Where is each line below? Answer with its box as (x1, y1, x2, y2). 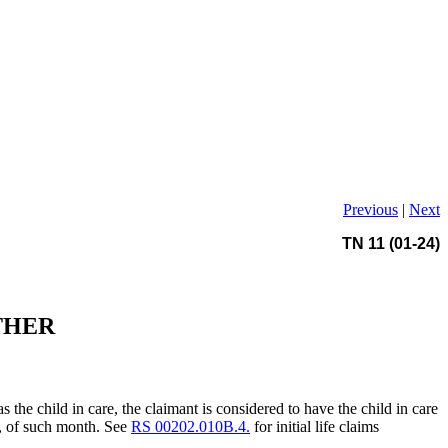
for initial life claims (250, 418, 380, 436)
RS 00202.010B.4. (131, 418, 251, 436)
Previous (343, 200, 398, 218)
